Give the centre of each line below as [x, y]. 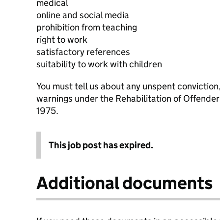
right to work [62, 40]
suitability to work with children [99, 64]
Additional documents [124, 183]
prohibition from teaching [87, 27]
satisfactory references [83, 52]
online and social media [83, 15]
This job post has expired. [101, 145]
